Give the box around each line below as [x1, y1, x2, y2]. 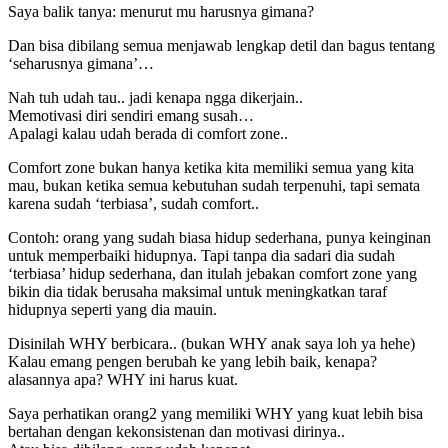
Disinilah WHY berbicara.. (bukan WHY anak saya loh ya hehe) [8, 334, 415, 352]
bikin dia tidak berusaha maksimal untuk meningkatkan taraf [8, 282, 387, 300]
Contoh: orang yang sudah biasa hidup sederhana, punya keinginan [8, 228, 431, 246]
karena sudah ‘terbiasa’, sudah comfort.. [8, 194, 259, 212]
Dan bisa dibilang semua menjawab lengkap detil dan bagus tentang [8, 36, 435, 54]
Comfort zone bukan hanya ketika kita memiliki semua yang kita [8, 158, 414, 176]
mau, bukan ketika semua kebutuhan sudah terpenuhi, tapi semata [8, 176, 420, 194]
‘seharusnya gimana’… [8, 54, 154, 72]
